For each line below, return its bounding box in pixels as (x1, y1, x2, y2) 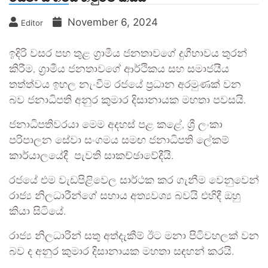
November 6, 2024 (68, 16, 158, 28)
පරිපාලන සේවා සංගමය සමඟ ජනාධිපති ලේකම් (9, 135, 229, 146)
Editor (21, 18, 43, 28)
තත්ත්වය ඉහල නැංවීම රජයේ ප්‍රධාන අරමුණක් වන (9, 80, 241, 90)
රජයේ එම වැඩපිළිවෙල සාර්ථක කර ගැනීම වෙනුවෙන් (9, 175, 259, 186)
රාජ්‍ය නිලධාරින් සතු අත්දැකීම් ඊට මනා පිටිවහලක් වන (9, 231, 259, 242)
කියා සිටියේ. (9, 206, 66, 217)
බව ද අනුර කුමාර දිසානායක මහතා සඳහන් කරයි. (9, 246, 234, 257)
